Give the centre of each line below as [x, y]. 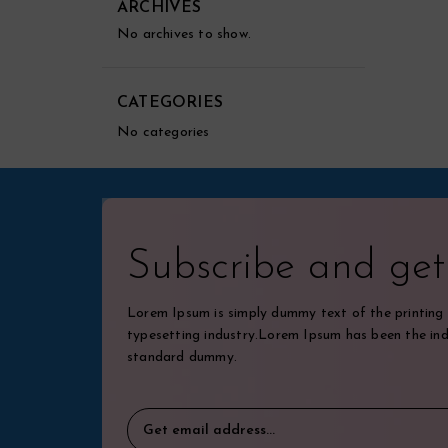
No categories [163, 132]
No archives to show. [184, 34]
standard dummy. [182, 357]
